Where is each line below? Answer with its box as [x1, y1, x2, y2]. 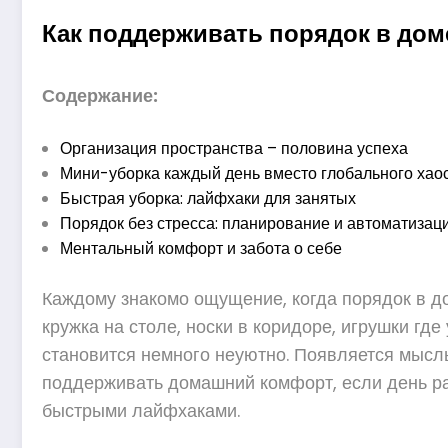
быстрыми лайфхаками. [42, 397, 240, 423]
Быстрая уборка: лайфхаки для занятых [60, 186, 356, 210]
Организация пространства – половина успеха [60, 136, 408, 160]
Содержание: [42, 82, 158, 108]
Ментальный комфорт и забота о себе [60, 236, 342, 260]
